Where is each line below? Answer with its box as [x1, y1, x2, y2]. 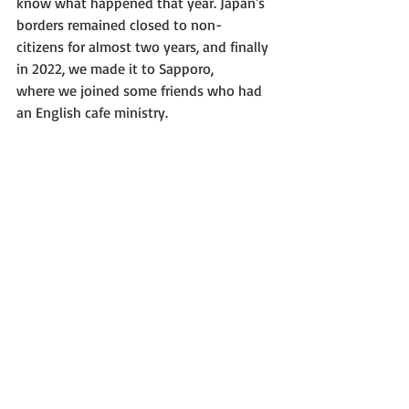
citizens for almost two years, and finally [16, 37, 272, 56]
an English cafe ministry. [16, 102, 168, 121]
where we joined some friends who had [16, 80, 266, 100]
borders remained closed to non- [16, 15, 222, 34]
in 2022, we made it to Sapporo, [16, 58, 214, 78]
